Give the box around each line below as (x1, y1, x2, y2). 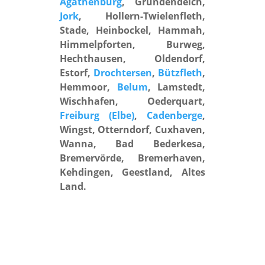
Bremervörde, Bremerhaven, (59, 151, 206, 165)
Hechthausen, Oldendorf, (59, 52, 206, 66)
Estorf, (59, 66, 93, 80)
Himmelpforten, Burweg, (59, 38, 206, 51)
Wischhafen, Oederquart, (59, 95, 206, 108)
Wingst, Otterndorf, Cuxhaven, (59, 123, 206, 137)
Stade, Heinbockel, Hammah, (59, 24, 206, 37)
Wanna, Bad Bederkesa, (59, 137, 206, 151)
